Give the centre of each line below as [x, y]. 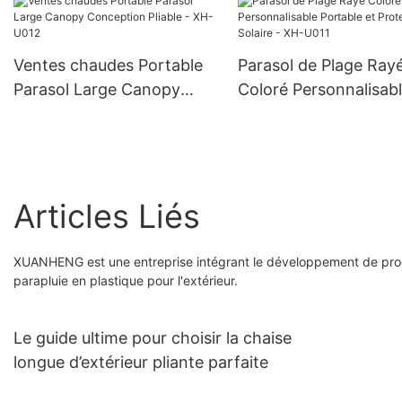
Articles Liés [107, 216]
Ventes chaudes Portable [108, 65]
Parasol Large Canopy [97, 89]
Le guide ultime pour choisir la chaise [153, 338]
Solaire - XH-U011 [304, 138]
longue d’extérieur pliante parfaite [141, 363]
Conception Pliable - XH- [107, 114]
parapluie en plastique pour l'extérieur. [126, 281]
